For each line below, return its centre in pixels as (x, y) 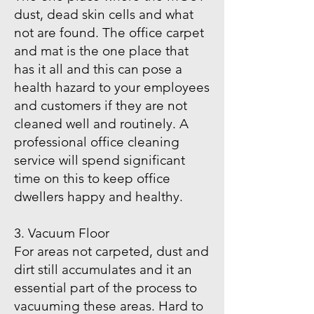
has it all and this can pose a (98, 69)
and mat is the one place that (101, 51)
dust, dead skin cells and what (104, 14)
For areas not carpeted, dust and (111, 251)
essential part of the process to (105, 288)
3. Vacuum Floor (62, 233)
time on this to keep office (92, 178)
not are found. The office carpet (109, 33)
